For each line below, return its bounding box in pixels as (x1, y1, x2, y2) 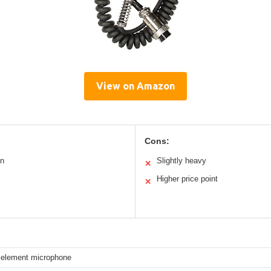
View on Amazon (96, 80, 175, 92)
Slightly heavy (157, 156, 206, 166)
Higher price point (157, 174, 218, 184)
